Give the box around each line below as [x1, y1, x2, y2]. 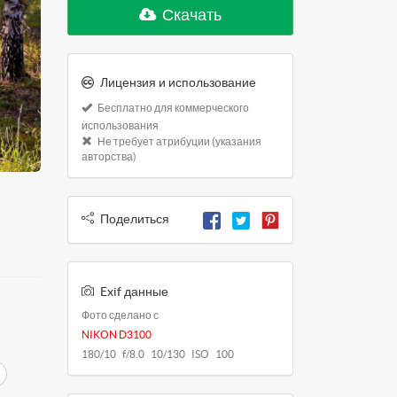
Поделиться [100, 212, 169, 227]
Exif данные [100, 284, 168, 299]
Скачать [160, 5, 222, 25]
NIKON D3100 [82, 328, 152, 340]
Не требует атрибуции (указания [96, 136, 261, 148]
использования [82, 120, 159, 132]
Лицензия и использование [100, 75, 256, 90]
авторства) [82, 151, 136, 163]
